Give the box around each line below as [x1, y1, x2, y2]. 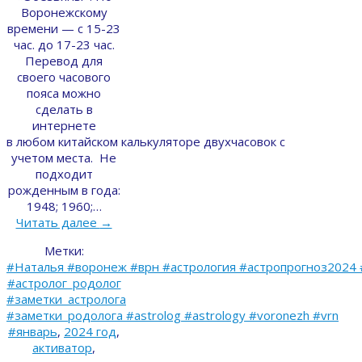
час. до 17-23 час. [13, 36, 115, 53]
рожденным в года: [7, 182, 120, 199]
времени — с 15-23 [7, 20, 120, 37]
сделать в [35, 101, 93, 118]
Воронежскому [20, 4, 107, 21]
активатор [32, 339, 92, 356]
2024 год [64, 323, 116, 340]
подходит [35, 166, 93, 183]
